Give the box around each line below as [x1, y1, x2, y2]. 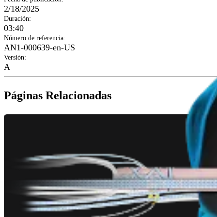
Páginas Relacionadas [4, 89, 111, 102]
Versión [4, 54, 24, 62]
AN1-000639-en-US [4, 43, 75, 53]
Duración [4, 15, 29, 23]
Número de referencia [4, 34, 63, 42]
